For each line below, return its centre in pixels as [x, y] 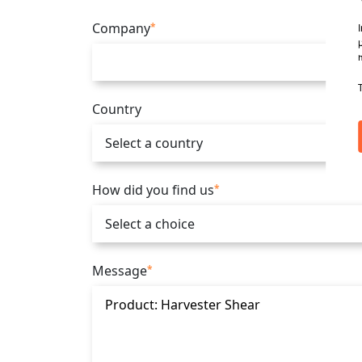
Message [120, 271]
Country [117, 109]
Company [121, 28]
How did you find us [153, 190]
